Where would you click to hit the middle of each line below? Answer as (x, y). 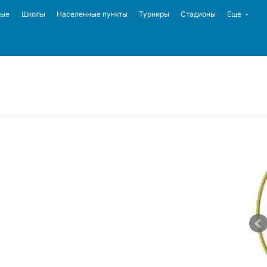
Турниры (154, 14)
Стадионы (198, 14)
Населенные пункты (92, 14)
